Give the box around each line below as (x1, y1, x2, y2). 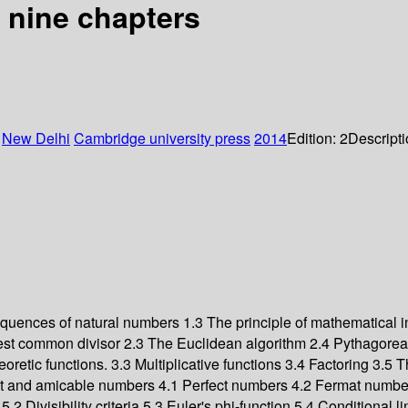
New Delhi (2, 127, 70, 149)
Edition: (287, 127, 340, 149)
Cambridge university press (74, 127, 250, 149)
